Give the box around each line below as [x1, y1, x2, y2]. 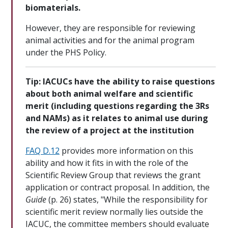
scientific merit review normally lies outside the [25, 206, 203, 218]
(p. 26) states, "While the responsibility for [46, 194, 208, 206]
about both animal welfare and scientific [25, 88, 193, 100]
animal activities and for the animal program [25, 35, 194, 46]
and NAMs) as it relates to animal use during [25, 112, 208, 124]
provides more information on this [60, 145, 193, 157]
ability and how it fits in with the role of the [25, 157, 188, 169]
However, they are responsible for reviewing [25, 22, 195, 34]
